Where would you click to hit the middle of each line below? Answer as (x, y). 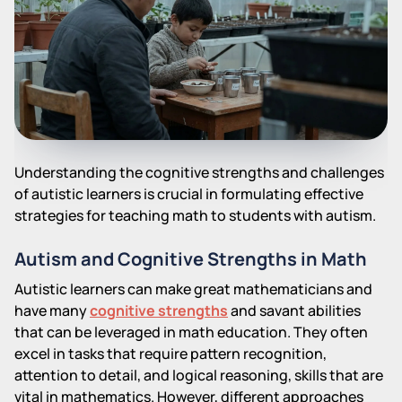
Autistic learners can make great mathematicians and (193, 288)
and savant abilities (294, 310)
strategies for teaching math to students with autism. (195, 215)
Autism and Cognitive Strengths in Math (191, 258)
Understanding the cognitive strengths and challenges (199, 172)
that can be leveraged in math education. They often (191, 332)
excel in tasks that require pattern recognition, (170, 353)
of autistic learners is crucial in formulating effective (189, 193)
